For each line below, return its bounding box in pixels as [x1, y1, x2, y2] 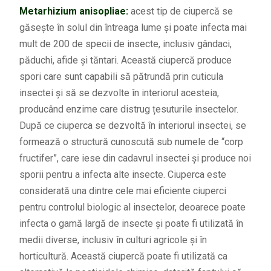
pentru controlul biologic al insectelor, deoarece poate [19, 201, 246, 214]
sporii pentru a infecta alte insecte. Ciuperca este [19, 169, 226, 181]
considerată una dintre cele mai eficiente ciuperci [19, 185, 226, 197]
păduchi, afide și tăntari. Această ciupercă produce [19, 54, 232, 67]
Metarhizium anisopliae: [19, 5, 128, 18]
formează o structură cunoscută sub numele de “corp [19, 136, 243, 148]
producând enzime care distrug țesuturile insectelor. [19, 103, 238, 116]
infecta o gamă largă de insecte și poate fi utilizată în [19, 218, 243, 230]
